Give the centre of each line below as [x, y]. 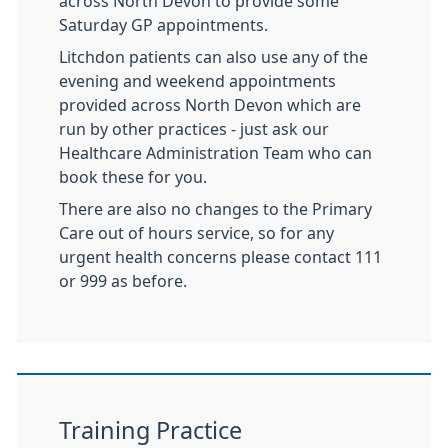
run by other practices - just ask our [194, 129]
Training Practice [150, 430]
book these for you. [133, 177]
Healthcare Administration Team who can [215, 153]
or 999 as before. [123, 281]
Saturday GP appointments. [163, 25]
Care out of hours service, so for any [196, 233]
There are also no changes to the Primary [215, 209]
